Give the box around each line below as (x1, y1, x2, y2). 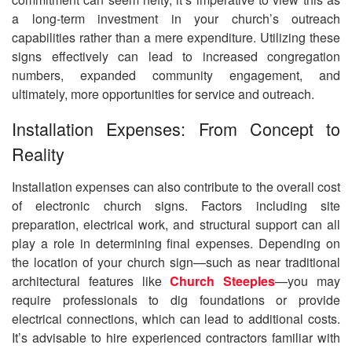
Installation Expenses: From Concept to (12, 116, 340, 141)
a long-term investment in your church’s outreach (12, 9, 340, 28)
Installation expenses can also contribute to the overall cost (12, 177, 340, 196)
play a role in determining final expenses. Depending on (12, 233, 340, 252)
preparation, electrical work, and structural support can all (12, 214, 340, 233)
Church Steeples (170, 271, 276, 290)
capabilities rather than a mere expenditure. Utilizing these (12, 28, 340, 47)
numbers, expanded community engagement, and (12, 66, 340, 85)
